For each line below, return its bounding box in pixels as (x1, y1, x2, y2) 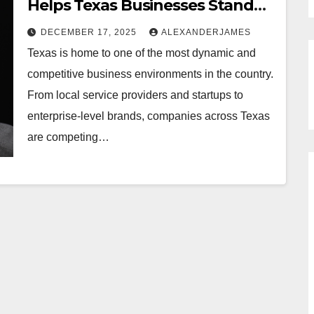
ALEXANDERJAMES (161, 27, 251, 37)
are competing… (27, 131, 109, 143)
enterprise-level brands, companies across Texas (27, 110, 270, 122)
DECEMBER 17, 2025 (41, 27, 139, 37)
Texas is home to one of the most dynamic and (27, 47, 256, 59)
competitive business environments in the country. (27, 68, 273, 80)
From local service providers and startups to (27, 89, 243, 101)
